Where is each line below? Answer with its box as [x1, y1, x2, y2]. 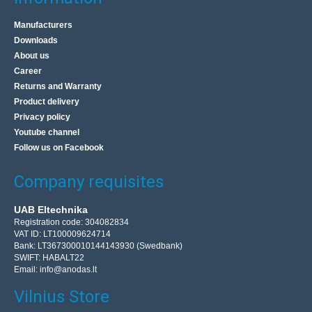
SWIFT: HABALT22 [14, 253, 84, 263]
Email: [14, 265, 40, 275]
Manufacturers [14, 20, 72, 31]
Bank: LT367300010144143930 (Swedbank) [14, 241, 182, 251]
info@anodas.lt [40, 265, 97, 275]
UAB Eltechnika [14, 205, 88, 216]
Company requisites [14, 172, 164, 192]
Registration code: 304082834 [14, 217, 129, 228]
